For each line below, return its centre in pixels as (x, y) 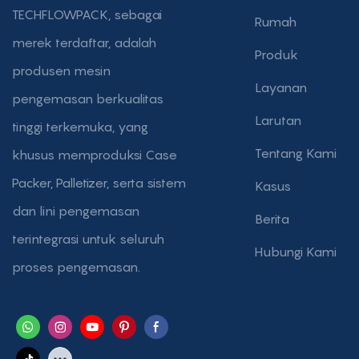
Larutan (278, 120)
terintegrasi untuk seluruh (88, 239)
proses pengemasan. (76, 267)
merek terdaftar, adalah (84, 43)
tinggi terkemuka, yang (80, 127)
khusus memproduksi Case (95, 155)
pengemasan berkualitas (88, 99)
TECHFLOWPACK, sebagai (87, 15)
